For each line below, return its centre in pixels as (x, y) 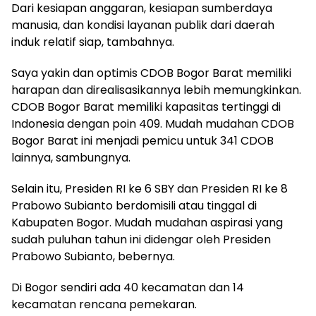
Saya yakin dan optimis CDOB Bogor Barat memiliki (151, 73)
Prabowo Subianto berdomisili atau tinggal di (134, 206)
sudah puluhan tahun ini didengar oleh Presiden (141, 239)
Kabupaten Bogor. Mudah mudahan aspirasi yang (147, 223)
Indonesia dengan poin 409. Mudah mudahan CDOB (153, 124)
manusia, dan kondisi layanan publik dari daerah (143, 25)
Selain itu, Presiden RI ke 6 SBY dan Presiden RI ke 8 (150, 189)
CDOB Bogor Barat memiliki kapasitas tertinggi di (146, 107)
